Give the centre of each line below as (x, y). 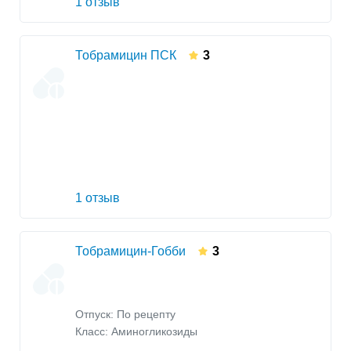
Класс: (93, 331)
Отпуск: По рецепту (125, 314)
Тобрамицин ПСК (126, 56)
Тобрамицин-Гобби (130, 251)
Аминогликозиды (154, 331)
